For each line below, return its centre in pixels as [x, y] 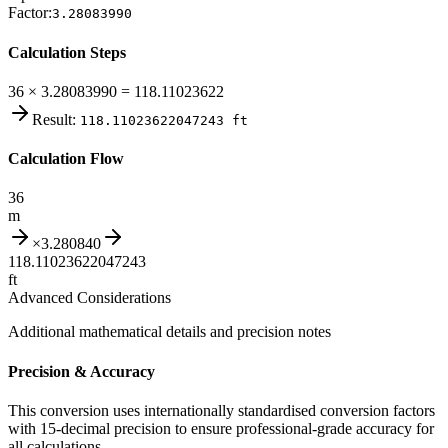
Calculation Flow [66, 159]
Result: [54, 119]
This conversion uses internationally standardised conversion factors [221, 410]
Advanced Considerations [89, 298]
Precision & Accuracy [81, 371]
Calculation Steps [67, 52]
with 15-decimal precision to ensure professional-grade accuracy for [221, 428]
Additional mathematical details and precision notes [169, 332]
